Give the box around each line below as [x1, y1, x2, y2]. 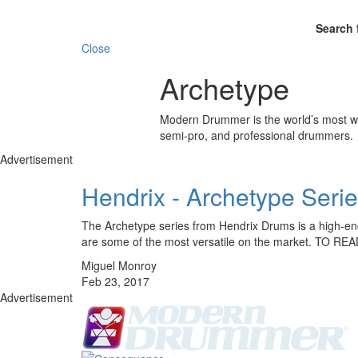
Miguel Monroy [82, 257, 157, 273]
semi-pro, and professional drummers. [159, 126, 353, 143]
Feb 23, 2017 [82, 272, 149, 289]
